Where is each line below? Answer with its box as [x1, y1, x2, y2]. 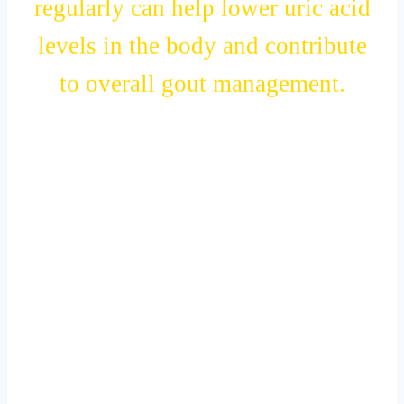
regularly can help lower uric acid [33, 6, 371, 34]
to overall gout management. [59, 82, 345, 110]
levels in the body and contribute [37, 44, 367, 72]
